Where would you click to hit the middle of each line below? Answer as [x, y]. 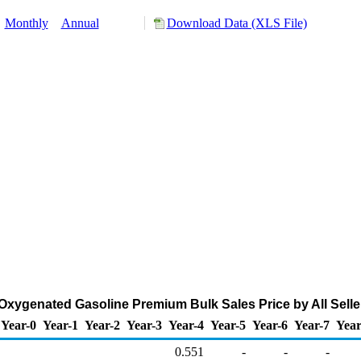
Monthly [26, 23]
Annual [80, 23]
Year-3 [144, 325]
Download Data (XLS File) [237, 23]
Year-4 [186, 325]
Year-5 [228, 325]
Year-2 [102, 325]
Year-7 [312, 325]
